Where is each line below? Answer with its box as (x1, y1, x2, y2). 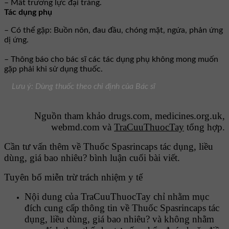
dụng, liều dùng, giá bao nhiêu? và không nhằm (25, 214, 214, 225)
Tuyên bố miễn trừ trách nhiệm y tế (4, 172, 143, 183)
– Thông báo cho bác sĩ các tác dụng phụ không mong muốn (4, 55, 218, 64)
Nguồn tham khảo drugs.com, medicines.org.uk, (34, 110, 225, 122)
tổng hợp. (184, 122, 225, 133)
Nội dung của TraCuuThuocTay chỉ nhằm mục (25, 191, 209, 202)
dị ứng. (4, 36, 29, 44)
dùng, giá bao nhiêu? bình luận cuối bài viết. (4, 152, 180, 164)
